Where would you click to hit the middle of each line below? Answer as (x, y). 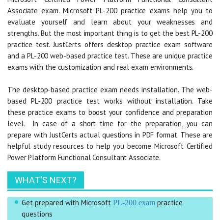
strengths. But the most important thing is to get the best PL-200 (110, 33)
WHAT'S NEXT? (46, 180)
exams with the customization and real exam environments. (101, 67)
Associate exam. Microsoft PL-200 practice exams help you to (110, 10)
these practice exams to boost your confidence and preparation (110, 112)
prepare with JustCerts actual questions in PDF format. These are (110, 135)
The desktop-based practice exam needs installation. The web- (110, 89)
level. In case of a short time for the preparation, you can (110, 123)
